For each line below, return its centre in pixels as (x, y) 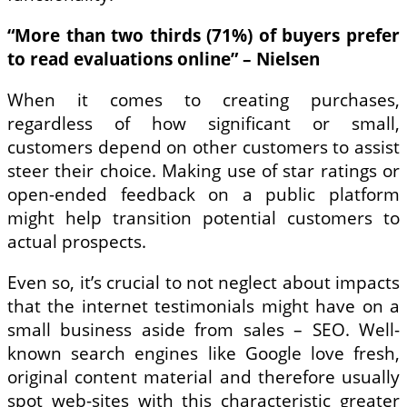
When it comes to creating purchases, (203, 99)
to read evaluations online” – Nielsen (164, 59)
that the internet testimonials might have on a (203, 306)
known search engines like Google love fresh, (203, 353)
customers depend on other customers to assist (203, 147)
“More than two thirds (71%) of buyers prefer (203, 35)
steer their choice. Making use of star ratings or (203, 170)
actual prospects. (77, 241)
